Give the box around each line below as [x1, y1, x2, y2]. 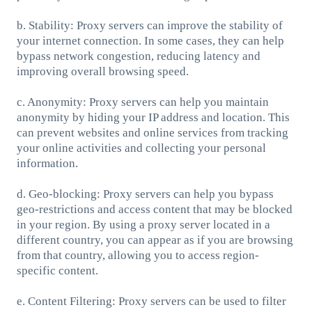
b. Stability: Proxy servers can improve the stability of [16, 18, 283, 32]
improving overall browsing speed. [16, 64, 189, 78]
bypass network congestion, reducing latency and [16, 49, 260, 63]
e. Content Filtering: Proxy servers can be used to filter [16, 294, 286, 308]
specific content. [16, 263, 98, 277]
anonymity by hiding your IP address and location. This [16, 110, 290, 124]
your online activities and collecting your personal [16, 141, 266, 155]
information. [16, 156, 78, 170]
